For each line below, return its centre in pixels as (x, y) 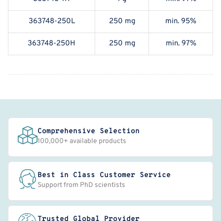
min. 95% (181, 21)
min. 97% (181, 43)
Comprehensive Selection (89, 131)
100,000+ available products (82, 141)
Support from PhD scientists (81, 185)
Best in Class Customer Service (104, 175)
